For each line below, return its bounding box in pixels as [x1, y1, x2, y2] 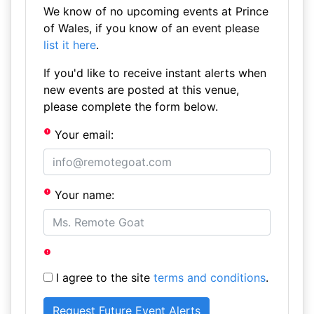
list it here [43, 38, 96, 52]
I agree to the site [52, 271, 153, 285]
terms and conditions [153, 271, 266, 285]
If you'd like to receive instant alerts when [43, 66, 266, 80]
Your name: [51, 188, 115, 202]
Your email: [51, 128, 114, 142]
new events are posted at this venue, [43, 83, 239, 97]
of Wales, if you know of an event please [43, 21, 259, 35]
